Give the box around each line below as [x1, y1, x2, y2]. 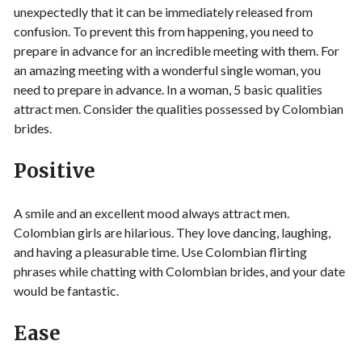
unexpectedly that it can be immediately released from [14, 4, 313, 20]
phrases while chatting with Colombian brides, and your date [14, 263, 345, 280]
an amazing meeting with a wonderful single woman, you [14, 62, 321, 78]
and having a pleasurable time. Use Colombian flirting [14, 244, 307, 260]
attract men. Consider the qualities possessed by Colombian [14, 101, 343, 117]
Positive [14, 158, 95, 184]
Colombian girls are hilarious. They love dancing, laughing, [14, 225, 330, 241]
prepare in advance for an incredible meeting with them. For [14, 43, 339, 59]
